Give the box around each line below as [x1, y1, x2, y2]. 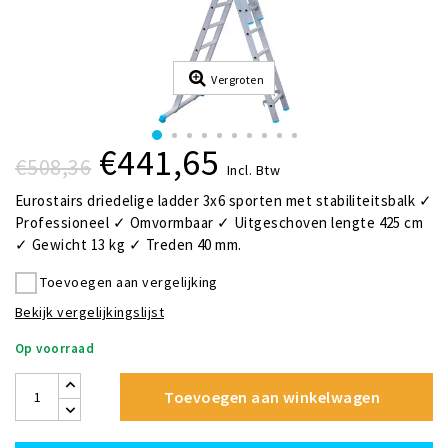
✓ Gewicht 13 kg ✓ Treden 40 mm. [15, 235, 242, 255]
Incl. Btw [226, 161, 281, 180]
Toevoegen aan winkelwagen [164, 386, 381, 407]
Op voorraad [15, 339, 95, 357]
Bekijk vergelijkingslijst [15, 302, 164, 321]
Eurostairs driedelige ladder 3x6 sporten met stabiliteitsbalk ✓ [15, 191, 433, 211]
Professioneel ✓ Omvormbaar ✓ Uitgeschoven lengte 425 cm [15, 213, 424, 233]
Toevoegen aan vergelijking [40, 273, 218, 292]
